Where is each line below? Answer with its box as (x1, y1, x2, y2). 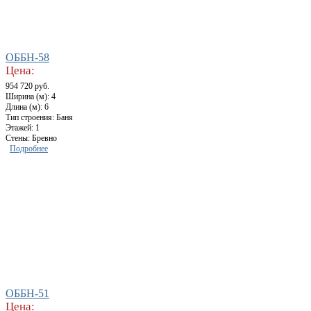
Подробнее (10, 144, 48, 154)
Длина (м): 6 (6, 102, 49, 112)
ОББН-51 (6, 287, 49, 300)
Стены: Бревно (6, 133, 57, 144)
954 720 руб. (6, 81, 49, 92)
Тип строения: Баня (6, 112, 73, 123)
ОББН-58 (6, 51, 49, 64)
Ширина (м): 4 (6, 92, 56, 102)
